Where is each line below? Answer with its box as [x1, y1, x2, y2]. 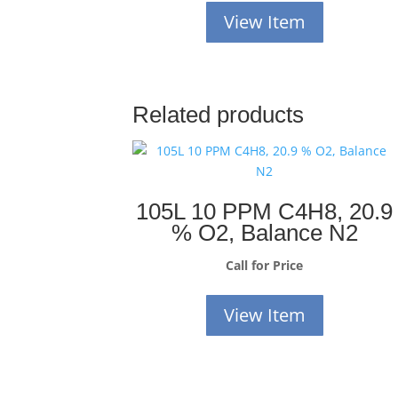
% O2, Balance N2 [171, 219, 358, 246]
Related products [132, 100, 305, 128]
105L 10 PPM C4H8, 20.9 [136, 197, 394, 225]
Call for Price [226, 256, 304, 274]
